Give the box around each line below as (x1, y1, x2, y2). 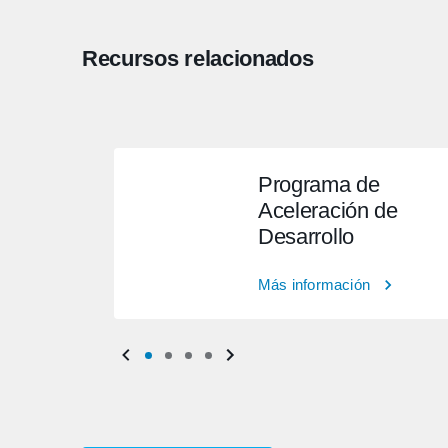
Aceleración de (258, 198, 398, 223)
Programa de (258, 172, 380, 197)
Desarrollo (258, 224, 354, 249)
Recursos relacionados (82, 46, 314, 71)
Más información (258, 276, 370, 294)
